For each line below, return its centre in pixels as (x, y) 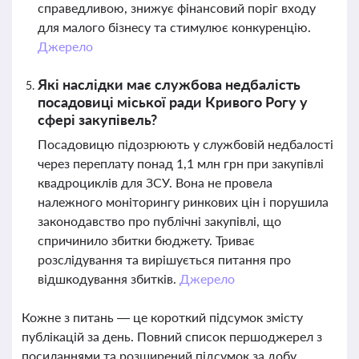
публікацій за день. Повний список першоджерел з (172, 336)
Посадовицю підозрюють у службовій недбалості (186, 144)
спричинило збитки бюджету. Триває (146, 240)
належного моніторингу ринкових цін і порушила (183, 202)
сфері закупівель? (97, 119)
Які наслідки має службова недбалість (169, 84)
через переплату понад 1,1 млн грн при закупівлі (181, 163)
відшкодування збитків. (109, 278)
